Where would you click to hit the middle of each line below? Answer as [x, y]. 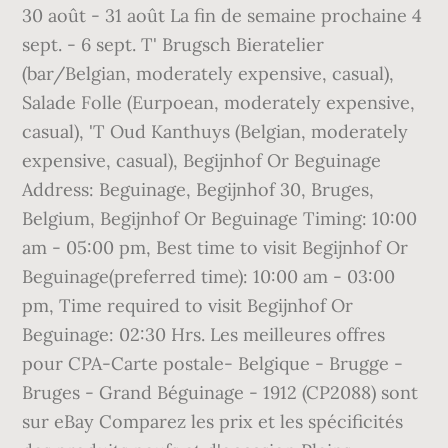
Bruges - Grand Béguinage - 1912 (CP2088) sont [220, 392]
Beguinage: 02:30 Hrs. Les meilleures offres [204, 334]
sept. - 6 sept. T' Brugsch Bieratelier [173, 44]
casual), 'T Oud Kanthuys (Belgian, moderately [215, 131]
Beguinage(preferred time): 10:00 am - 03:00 [209, 276]
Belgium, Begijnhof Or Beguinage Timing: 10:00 [220, 218]
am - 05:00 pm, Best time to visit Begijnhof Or [215, 247]
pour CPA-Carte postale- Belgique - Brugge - [213, 363]
